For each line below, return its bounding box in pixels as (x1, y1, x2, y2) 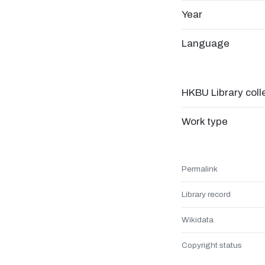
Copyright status (182, 241, 242, 250)
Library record (182, 190, 231, 199)
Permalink (182, 164, 218, 173)
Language (182, 38, 230, 49)
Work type (182, 116, 228, 127)
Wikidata (182, 215, 214, 224)
